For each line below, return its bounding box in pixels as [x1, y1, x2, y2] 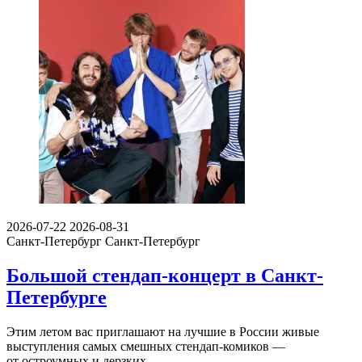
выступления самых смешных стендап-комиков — [6, 339, 285, 353]
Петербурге [6, 287, 107, 309]
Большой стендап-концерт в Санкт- [6, 265, 323, 287]
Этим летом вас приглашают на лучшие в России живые [6, 324, 319, 339]
